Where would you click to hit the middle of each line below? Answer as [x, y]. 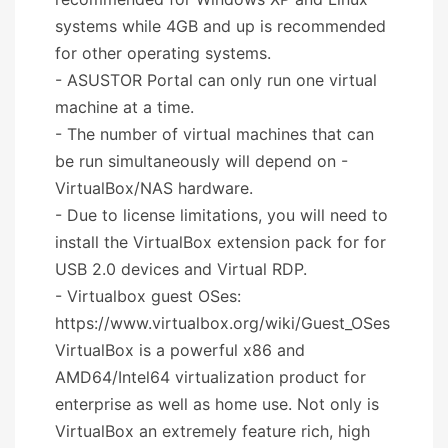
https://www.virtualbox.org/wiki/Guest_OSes [222, 322]
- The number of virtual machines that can [214, 133]
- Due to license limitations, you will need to [221, 214]
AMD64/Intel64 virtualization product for [210, 376]
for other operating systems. [163, 52]
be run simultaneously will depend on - [201, 160]
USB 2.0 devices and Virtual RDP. [181, 268]
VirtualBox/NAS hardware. [154, 187]
